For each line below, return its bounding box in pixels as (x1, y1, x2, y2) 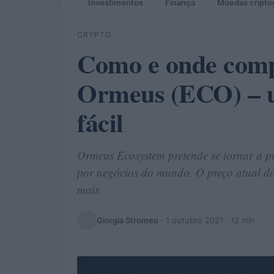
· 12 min (223, 215, 255, 225)
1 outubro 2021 (166, 215, 223, 225)
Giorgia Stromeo (97, 215, 158, 225)
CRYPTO (77, 30, 111, 39)
